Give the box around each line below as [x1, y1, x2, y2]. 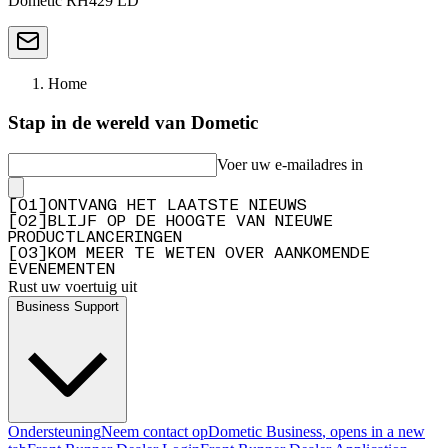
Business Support [16, 298, 119, 314]
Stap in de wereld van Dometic [8, 112, 258, 134]
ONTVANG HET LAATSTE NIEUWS [48, 197, 307, 214]
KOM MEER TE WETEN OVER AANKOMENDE [48, 245, 370, 262]
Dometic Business [208, 422, 322, 440]
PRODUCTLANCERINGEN [8, 229, 182, 246]
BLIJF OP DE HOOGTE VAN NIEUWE [48, 213, 333, 230]
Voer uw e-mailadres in [217, 155, 363, 173]
